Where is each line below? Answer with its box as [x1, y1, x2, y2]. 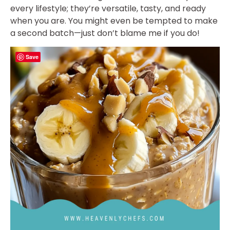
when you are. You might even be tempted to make [10, 14, 218, 27]
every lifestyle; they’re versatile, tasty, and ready [10, 2, 206, 14]
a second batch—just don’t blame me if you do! [10, 27, 200, 39]
